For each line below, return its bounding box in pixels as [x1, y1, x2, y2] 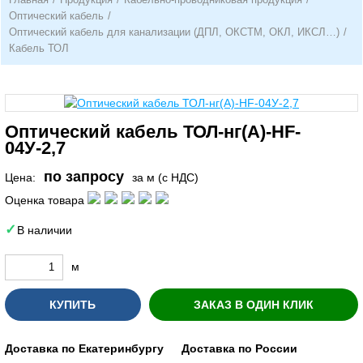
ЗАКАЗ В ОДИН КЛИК [193, 297, 314, 311]
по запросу [44, 169, 124, 185]
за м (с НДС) [132, 171, 199, 184]
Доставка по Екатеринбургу [5, 341, 164, 355]
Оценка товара [5, 193, 84, 207]
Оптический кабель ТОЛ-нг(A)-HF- [5, 122, 301, 142]
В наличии [17, 223, 72, 237]
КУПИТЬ [49, 297, 96, 311]
